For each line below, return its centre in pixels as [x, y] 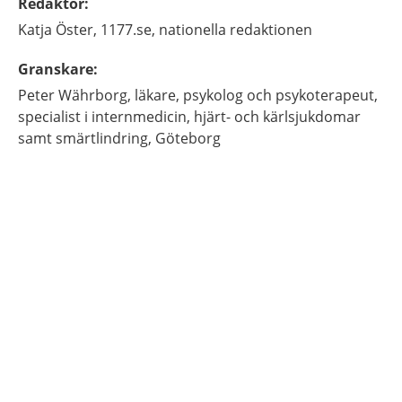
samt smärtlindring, [85, 138]
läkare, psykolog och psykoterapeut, [256, 95]
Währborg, [95, 95]
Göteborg [188, 138]
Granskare [56, 69]
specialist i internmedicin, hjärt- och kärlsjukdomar [189, 117]
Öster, [76, 30]
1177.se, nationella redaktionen [206, 30]
